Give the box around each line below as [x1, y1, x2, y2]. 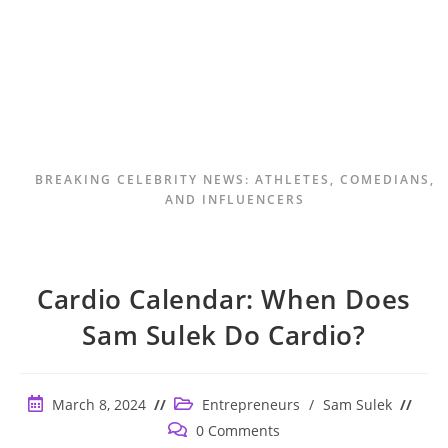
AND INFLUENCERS [165, 191, 306, 208]
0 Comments [196, 421, 280, 440]
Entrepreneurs [202, 395, 300, 414]
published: [27, 415, 99, 434]
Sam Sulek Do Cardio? [82, 317, 366, 353]
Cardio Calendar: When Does [37, 281, 411, 317]
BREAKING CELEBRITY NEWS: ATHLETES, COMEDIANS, [35, 171, 436, 188]
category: [173, 415, 234, 434]
